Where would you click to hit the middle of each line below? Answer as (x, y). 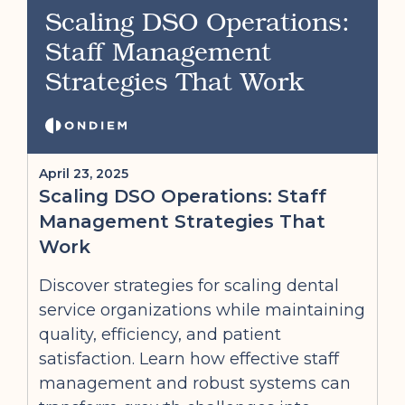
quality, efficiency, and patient (160, 334)
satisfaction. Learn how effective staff (189, 359)
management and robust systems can (195, 383)
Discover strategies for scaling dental (189, 286)
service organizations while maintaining (202, 310)
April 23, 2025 (84, 174)
